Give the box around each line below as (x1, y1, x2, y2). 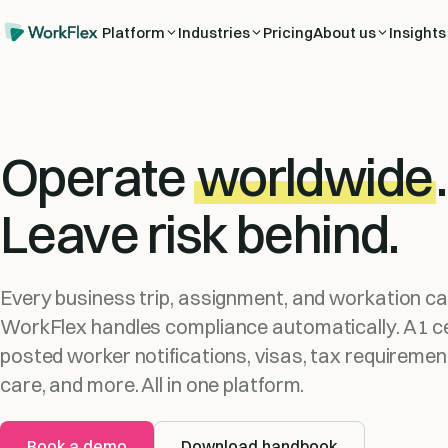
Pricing (262, 22, 313, 42)
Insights (388, 22, 446, 42)
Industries (177, 22, 250, 42)
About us (312, 22, 376, 42)
